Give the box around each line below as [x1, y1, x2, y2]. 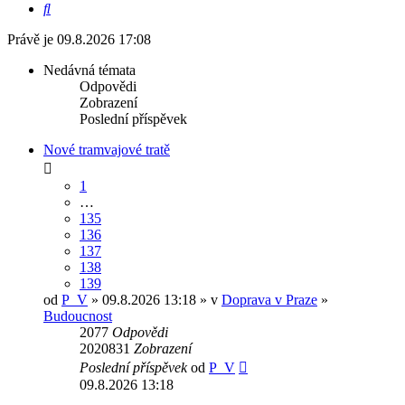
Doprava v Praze [221, 292, 317, 308]
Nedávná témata [43, 62, 136, 79]
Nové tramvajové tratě [43, 142, 170, 158]
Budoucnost [43, 308, 112, 325]
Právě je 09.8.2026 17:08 [7, 32, 151, 48]
